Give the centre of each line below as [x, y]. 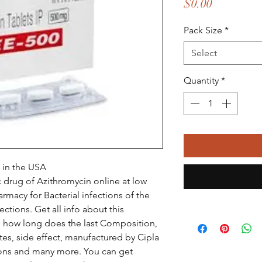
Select [204, 53]
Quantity [201, 80]
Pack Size [203, 30]
